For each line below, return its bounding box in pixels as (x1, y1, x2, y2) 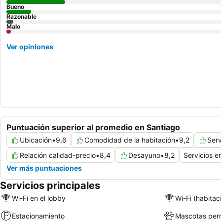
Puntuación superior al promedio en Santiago (6, 122, 180, 133)
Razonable (6, 13, 37, 20)
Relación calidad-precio (20, 151, 96, 160)
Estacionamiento (12, 211, 65, 220)
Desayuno (128, 151, 160, 160)
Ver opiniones (6, 42, 53, 51)
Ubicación (20, 136, 52, 145)
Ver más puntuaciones (6, 164, 82, 173)
